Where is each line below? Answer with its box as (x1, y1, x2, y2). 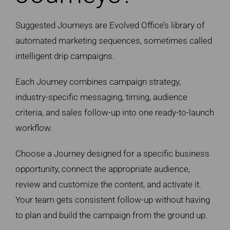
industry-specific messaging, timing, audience (15, 91, 187, 102)
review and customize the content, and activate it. (15, 179, 201, 189)
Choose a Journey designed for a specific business (15, 148, 209, 159)
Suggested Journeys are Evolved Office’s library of (15, 20, 205, 30)
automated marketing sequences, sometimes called (15, 35, 212, 46)
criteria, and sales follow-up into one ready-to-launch (15, 107, 214, 118)
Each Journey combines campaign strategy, (15, 76, 181, 87)
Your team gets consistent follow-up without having (15, 194, 210, 205)
